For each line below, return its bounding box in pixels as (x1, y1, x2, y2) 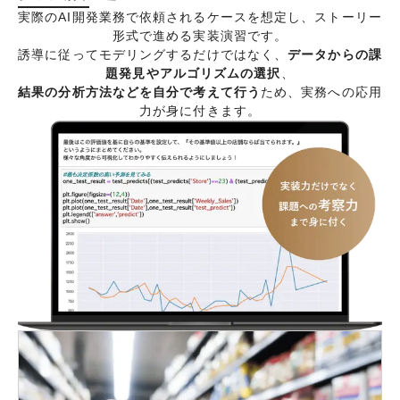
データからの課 (287, 46, 382, 62)
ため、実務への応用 (260, 84, 382, 99)
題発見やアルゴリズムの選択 (105, 65, 281, 80)
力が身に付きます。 (139, 103, 261, 118)
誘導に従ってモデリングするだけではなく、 (18, 46, 288, 62)
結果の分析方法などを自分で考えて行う (18, 84, 261, 99)
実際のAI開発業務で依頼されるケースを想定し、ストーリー (18, 9, 382, 24)
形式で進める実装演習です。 (112, 28, 288, 43)
